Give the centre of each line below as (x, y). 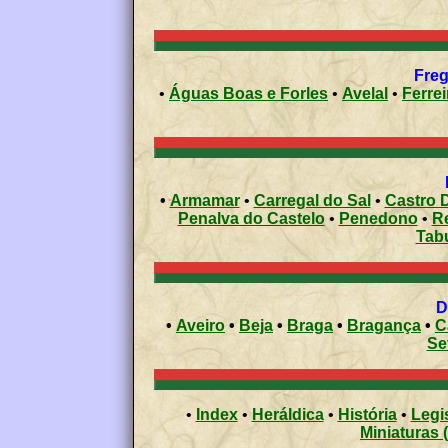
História (367, 414)
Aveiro (200, 325)
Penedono (378, 218)
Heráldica (287, 414)
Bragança (384, 325)
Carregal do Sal (312, 200)
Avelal (365, 93)
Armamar (204, 200)
